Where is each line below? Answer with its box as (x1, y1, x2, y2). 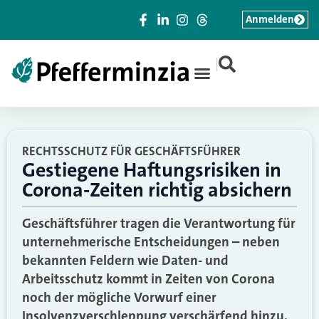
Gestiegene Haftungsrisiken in (22, 157, 281, 183)
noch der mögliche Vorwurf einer (22, 288, 216, 306)
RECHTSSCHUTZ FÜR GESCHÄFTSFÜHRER (22, 143, 241, 159)
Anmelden (246, 12, 294, 26)
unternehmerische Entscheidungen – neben (22, 233, 280, 251)
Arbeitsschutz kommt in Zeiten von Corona (22, 270, 275, 288)
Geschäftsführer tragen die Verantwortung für (22, 214, 296, 232)
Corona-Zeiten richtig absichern (22, 177, 292, 203)
